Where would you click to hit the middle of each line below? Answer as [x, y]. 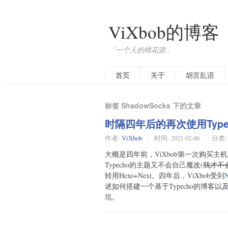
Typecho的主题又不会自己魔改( [154, 165]
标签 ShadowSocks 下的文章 [153, 105]
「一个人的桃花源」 [140, 50]
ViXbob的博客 [164, 32]
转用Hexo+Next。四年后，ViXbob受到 [165, 176]
